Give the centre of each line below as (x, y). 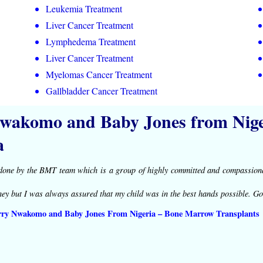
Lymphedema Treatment (91, 41)
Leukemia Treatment (84, 8)
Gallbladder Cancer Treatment (102, 90)
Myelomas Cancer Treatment (99, 74)
